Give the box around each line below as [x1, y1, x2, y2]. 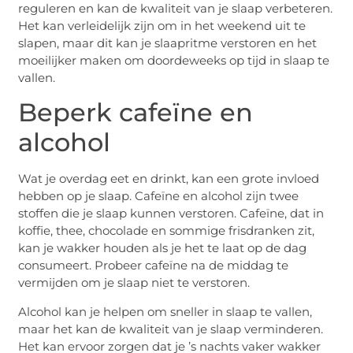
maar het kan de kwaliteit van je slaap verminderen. [18, 321, 324, 336]
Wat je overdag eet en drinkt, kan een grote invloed [18, 171, 320, 187]
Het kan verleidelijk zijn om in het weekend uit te [18, 17, 307, 33]
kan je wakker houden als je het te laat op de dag [18, 240, 307, 256]
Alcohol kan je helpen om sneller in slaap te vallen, [18, 303, 313, 319]
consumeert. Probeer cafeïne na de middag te [18, 258, 289, 273]
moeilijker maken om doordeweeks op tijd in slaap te [18, 52, 330, 68]
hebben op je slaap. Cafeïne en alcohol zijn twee [18, 188, 299, 204]
